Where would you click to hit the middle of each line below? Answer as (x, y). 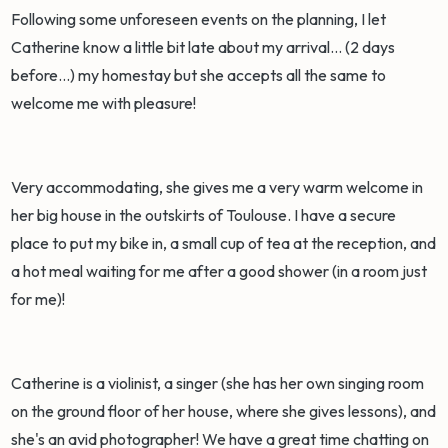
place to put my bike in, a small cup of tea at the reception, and (224, 243)
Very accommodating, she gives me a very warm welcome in (217, 187)
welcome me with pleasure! (105, 103)
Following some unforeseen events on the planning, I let (199, 19)
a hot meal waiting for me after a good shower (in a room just (219, 271)
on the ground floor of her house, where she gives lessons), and (224, 411)
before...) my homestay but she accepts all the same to (199, 75)
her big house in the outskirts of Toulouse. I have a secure (204, 215)
